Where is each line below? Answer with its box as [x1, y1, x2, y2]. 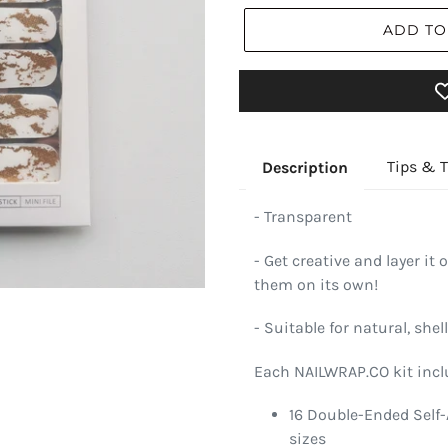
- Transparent [254, 207, 352, 227]
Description [262, 157, 348, 177]
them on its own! [254, 274, 378, 294]
